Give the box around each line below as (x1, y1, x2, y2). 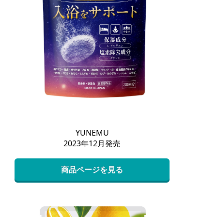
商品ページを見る (61, 164, 123, 175)
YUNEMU (75, 127, 109, 139)
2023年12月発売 (63, 138, 121, 149)
